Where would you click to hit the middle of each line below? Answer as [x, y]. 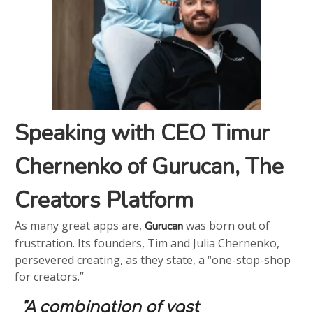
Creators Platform [104, 201]
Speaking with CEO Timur [143, 133]
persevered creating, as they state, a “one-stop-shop [153, 260]
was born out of [227, 226]
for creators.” [50, 277]
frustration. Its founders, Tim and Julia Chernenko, [147, 243]
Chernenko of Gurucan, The [150, 167]
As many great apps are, [80, 226]
